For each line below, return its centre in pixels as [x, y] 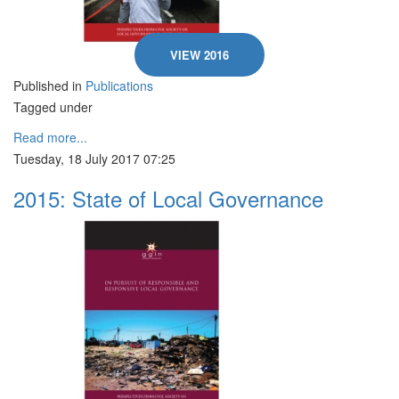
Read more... [50, 137]
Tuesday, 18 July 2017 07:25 [94, 159]
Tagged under [53, 107]
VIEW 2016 [199, 55]
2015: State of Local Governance [168, 198]
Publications [119, 85]
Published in [48, 85]
